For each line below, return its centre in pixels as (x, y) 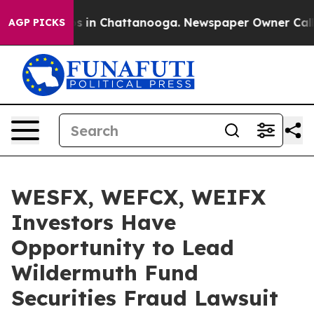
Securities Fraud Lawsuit (145, 298)
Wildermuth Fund (105, 273)
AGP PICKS (37, 22)
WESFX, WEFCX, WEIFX (138, 197)
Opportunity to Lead (123, 247)
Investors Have (94, 222)
